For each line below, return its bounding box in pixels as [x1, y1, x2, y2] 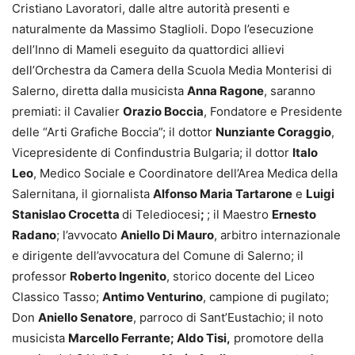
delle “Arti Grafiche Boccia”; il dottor [12, 124, 216, 139]
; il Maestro [207, 206, 272, 222]
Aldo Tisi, [177, 330, 231, 345]
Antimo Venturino [102, 288, 203, 304]
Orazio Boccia [123, 103, 204, 119]
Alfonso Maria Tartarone [153, 185, 292, 201]
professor [12, 268, 70, 284]
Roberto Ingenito [70, 268, 166, 284]
